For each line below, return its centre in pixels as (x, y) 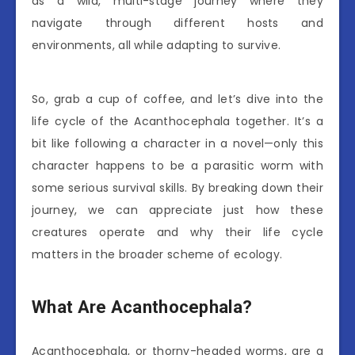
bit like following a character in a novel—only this (177, 143)
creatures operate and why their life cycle (177, 232)
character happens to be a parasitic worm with (177, 166)
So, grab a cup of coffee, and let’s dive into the (177, 99)
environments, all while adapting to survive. (157, 45)
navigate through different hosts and (177, 23)
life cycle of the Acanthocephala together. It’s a (177, 121)
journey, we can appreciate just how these (177, 210)
